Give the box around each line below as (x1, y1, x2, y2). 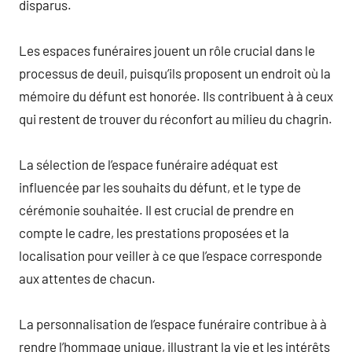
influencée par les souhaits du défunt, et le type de (19, 178, 301, 195)
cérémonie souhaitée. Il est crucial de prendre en (19, 201, 294, 218)
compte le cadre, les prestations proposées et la (19, 224, 289, 240)
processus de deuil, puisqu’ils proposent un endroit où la (19, 64, 331, 81)
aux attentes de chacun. (19, 269, 156, 286)
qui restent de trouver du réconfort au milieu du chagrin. (19, 110, 332, 126)
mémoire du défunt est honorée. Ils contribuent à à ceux (19, 87, 333, 104)
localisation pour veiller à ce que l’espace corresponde (19, 247, 322, 263)
